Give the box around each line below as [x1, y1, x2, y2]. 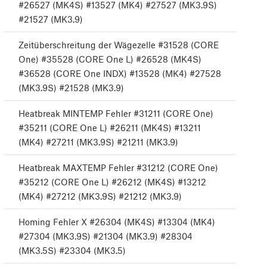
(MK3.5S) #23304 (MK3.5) [18, 245, 126, 256]
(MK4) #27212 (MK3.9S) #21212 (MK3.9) [18, 191, 182, 202]
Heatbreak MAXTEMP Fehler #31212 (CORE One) [18, 162, 218, 173]
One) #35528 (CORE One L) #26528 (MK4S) [18, 54, 201, 65]
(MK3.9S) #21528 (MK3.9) [18, 82, 124, 94]
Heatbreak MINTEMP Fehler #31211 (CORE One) [18, 108, 213, 119]
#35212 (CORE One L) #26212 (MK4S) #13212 [18, 176, 206, 188]
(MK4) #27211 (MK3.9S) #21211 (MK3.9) [18, 136, 178, 148]
